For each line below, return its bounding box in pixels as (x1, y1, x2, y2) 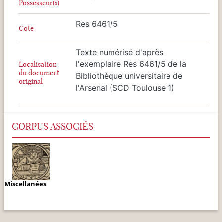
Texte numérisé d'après (76, 47, 163, 57)
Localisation (19, 59, 56, 69)
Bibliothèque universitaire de (76, 70, 182, 81)
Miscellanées (4, 179, 46, 188)
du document (19, 68, 59, 77)
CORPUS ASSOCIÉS (12, 120, 93, 132)
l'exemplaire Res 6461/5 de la (76, 58, 186, 69)
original (19, 76, 43, 86)
